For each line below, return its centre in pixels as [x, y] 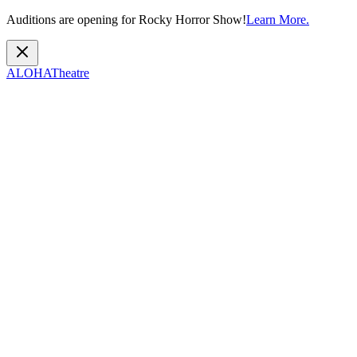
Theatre [70, 73]
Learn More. [278, 20]
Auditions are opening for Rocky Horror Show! [126, 20]
